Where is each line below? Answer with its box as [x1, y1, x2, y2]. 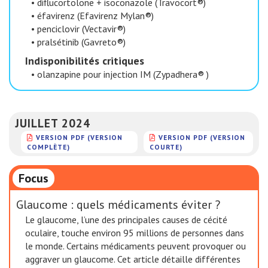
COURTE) [150, 142, 183, 151]
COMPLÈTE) [27, 142, 70, 151]
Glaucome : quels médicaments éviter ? [16, 197, 220, 212]
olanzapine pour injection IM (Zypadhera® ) [37, 68, 209, 80]
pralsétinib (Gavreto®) [37, 36, 126, 48]
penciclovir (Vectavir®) [37, 23, 126, 35]
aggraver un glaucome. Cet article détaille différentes [25, 253, 240, 265]
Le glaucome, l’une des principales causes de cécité [25, 214, 227, 226]
